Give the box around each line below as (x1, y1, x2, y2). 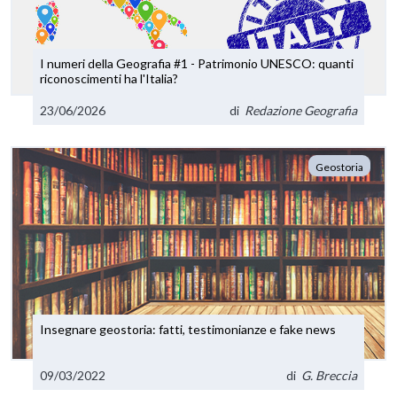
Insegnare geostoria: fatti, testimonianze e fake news (40, 321, 337, 337)
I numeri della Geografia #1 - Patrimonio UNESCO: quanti (40, 56, 175, 72)
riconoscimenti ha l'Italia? (40, 71, 179, 87)
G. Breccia (300, 368, 357, 384)
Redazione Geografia (244, 102, 357, 118)
